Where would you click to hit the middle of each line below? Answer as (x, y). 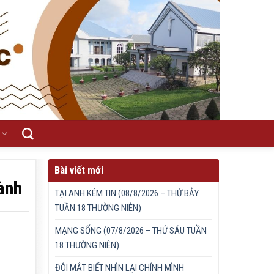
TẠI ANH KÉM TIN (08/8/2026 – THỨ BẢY (127, 193)
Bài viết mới (79, 170)
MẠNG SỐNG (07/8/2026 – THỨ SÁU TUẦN (131, 231)
